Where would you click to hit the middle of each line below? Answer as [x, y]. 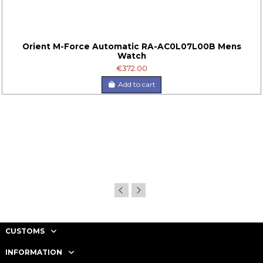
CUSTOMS [25, 231]
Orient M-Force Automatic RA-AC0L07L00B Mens [131, 47]
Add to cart [137, 85]
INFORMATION [34, 252]
